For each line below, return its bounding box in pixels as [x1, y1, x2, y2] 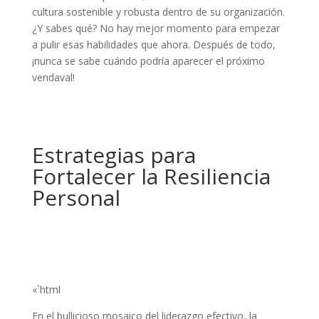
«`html [31, 283, 61, 297]
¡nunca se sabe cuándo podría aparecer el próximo [31, 54, 265, 68]
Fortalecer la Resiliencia [31, 162, 271, 192]
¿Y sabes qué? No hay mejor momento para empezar [31, 21, 280, 36]
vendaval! [31, 70, 75, 85]
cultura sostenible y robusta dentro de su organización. [31, 5, 285, 19]
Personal [31, 183, 120, 213]
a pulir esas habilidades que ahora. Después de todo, [31, 38, 276, 52]
